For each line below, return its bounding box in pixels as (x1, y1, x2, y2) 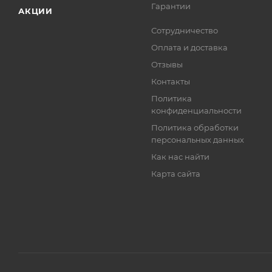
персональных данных (151, 135, 245, 145)
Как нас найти (151, 152, 210, 162)
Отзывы (151, 59, 183, 70)
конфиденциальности (151, 106, 242, 116)
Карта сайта (151, 169, 201, 179)
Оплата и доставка (151, 42, 228, 53)
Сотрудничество (151, 25, 219, 36)
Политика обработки (151, 123, 239, 133)
